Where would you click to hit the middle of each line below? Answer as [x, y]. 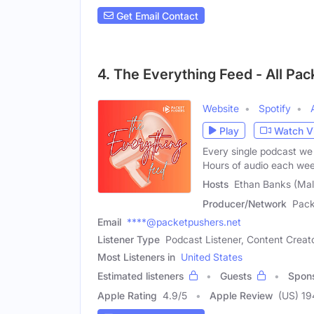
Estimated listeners [141, 276]
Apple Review [241, 296]
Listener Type [129, 240]
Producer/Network [245, 204]
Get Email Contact [156, 15]
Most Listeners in [136, 257]
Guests [236, 276]
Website [221, 109]
